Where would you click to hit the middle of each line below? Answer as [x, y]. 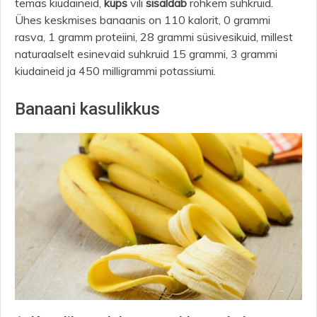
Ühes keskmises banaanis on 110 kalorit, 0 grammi [143, 19]
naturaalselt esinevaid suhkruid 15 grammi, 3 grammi [146, 53]
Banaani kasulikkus [87, 109]
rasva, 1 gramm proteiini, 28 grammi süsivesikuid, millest [154, 36]
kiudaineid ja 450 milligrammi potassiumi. [117, 70]
